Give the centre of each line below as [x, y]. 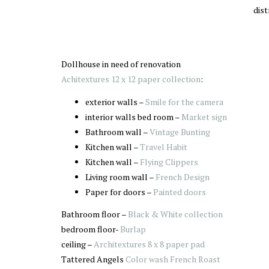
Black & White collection [175, 214]
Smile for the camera [184, 101]
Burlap [134, 229]
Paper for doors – [119, 192]
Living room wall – [120, 177]
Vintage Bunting [180, 131]
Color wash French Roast [173, 259]
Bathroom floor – [95, 214]
